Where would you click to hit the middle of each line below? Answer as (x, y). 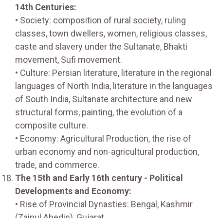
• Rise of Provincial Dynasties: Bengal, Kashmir (104, 204)
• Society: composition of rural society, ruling (100, 20)
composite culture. (52, 125)
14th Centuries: (46, 7)
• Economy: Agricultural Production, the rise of (103, 138)
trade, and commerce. (57, 164)
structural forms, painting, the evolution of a (99, 112)
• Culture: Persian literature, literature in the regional (113, 73)
